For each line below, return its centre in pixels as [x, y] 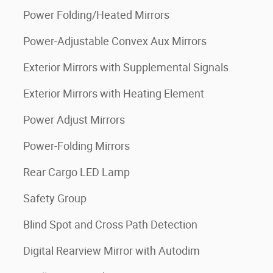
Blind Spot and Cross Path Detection [110, 225]
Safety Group [55, 198]
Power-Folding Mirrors [76, 146]
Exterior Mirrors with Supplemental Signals [126, 67]
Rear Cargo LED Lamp [76, 172]
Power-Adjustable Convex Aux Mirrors [115, 41]
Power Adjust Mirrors [74, 120]
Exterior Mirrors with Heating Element [114, 94]
